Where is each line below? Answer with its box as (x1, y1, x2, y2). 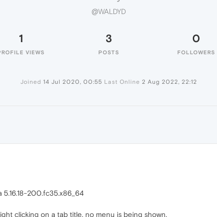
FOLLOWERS (177, 49, 215, 55)
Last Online (104, 78, 140, 85)
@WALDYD (91, 7, 126, 16)
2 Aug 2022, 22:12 (141, 78, 197, 85)
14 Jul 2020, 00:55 (43, 78, 102, 85)
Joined (20, 78, 41, 85)
